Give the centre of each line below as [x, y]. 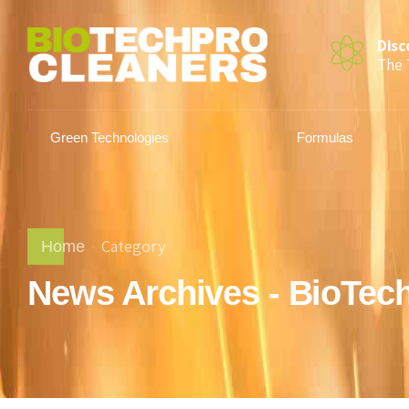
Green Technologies [110, 137]
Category [133, 246]
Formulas [325, 137]
